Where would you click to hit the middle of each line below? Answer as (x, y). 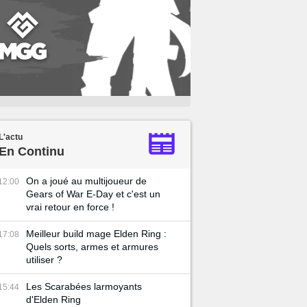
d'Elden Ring (53, 299)
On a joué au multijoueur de (86, 181)
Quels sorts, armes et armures (92, 247)
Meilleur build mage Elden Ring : (96, 234)
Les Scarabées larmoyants (84, 286)
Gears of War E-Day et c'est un (93, 194)
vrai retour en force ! (70, 207)
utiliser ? (44, 260)
